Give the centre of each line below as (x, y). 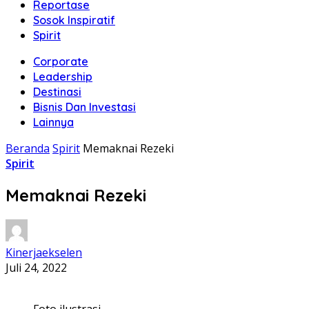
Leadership (63, 77)
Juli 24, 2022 (36, 267)
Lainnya (53, 122)
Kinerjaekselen (44, 252)
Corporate (61, 61)
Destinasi (57, 92)
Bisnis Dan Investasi (84, 107)
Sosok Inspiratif (74, 20)
